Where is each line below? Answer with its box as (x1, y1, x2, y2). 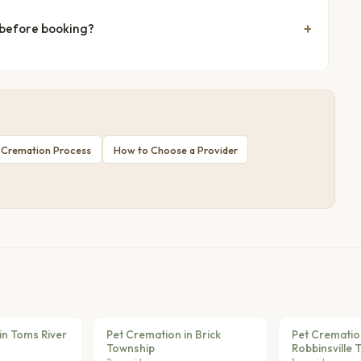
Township (106, 341, 156, 356)
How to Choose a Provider (113, 143, 238, 156)
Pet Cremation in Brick (106, 327, 222, 342)
